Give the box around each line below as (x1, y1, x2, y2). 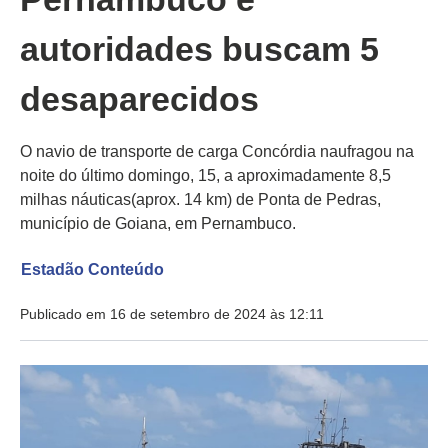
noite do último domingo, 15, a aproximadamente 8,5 (20, 167, 391, 185)
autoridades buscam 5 (20, 30, 379, 69)
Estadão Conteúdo (20, 261, 164, 279)
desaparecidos (20, 80, 259, 119)
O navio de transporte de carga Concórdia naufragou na (20, 143, 414, 161)
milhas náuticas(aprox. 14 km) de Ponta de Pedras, (20, 191, 381, 209)
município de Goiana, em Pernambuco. (20, 215, 296, 233)
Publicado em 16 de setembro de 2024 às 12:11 (20, 306, 324, 323)
